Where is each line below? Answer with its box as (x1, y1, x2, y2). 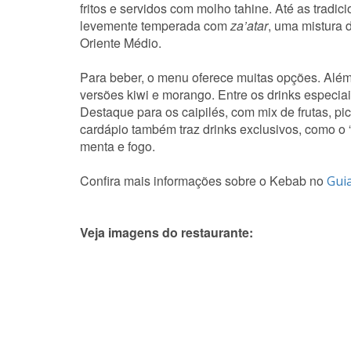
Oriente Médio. (80, 34, 161, 52)
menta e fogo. (80, 137, 158, 156)
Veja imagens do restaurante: (80, 223, 253, 242)
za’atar (230, 16, 268, 35)
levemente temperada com (80, 16, 230, 35)
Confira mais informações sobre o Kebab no (80, 172, 327, 190)
